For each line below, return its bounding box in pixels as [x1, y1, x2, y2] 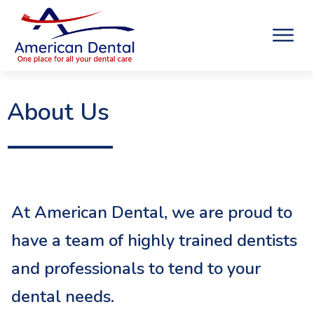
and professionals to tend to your [11, 257, 261, 280]
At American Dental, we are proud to [11, 200, 292, 224]
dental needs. [11, 285, 114, 308]
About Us [7, 95, 109, 128]
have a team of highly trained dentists [11, 228, 297, 252]
